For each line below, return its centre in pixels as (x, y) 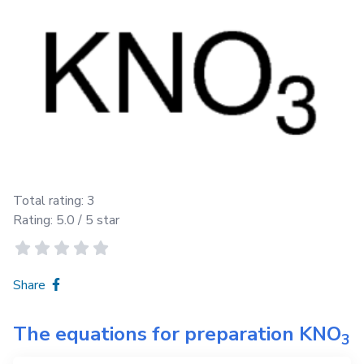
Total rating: (50, 201)
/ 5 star (97, 221)
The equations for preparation (156, 334)
